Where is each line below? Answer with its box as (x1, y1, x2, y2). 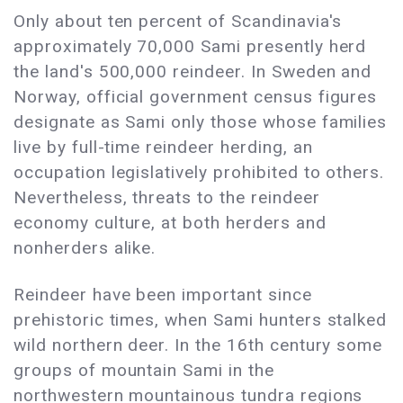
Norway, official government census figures (13, 86, 378, 108)
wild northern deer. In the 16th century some (13, 335, 383, 356)
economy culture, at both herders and (13, 212, 327, 234)
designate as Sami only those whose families (13, 112, 388, 133)
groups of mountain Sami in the (13, 360, 274, 381)
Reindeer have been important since (13, 284, 312, 306)
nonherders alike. (13, 237, 157, 259)
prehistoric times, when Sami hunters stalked (13, 309, 388, 331)
